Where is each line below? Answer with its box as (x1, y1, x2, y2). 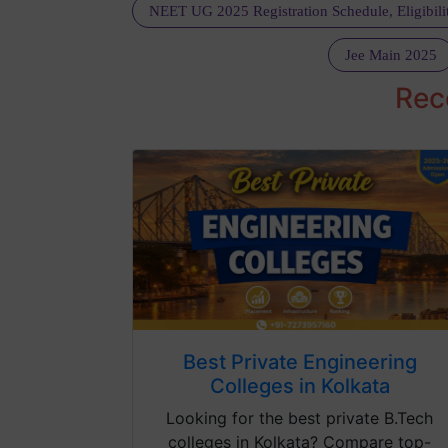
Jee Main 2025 (345, 47, 437, 64)
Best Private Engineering (182, 350, 417, 375)
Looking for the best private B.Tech (166, 408, 433, 429)
